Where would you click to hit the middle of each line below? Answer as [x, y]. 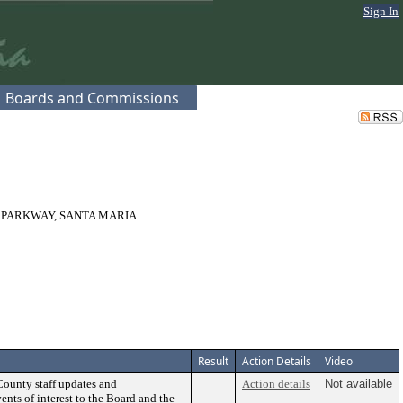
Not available [358, 384]
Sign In [381, 11]
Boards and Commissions [92, 98]
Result [213, 361]
